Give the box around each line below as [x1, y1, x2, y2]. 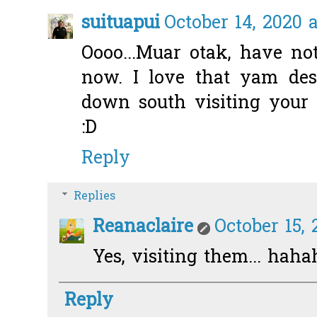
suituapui [81, 10, 160, 37]
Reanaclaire [93, 214, 193, 241]
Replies [73, 188, 115, 205]
